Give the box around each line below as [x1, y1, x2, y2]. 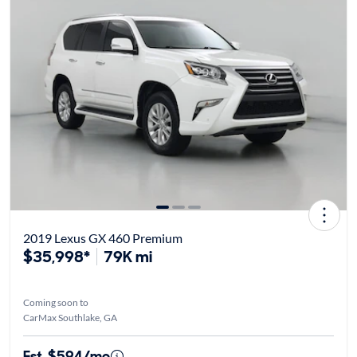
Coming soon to [22, 296, 88, 308]
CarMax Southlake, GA [22, 311, 117, 324]
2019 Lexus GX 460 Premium [22, 229, 182, 245]
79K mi [103, 245, 152, 267]
